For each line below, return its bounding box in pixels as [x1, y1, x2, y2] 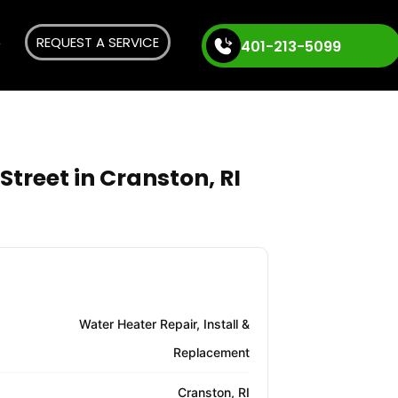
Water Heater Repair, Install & [79, 316, 250, 332]
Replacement [173, 345, 250, 361]
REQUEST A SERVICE [36, 32, 159, 52]
